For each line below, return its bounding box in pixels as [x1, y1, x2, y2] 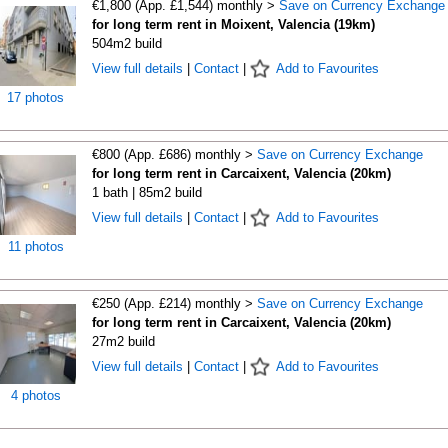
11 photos [7, 239, 64, 254]
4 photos [10, 388, 61, 403]
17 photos [7, 90, 64, 105]
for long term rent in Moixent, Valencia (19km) [91, 17, 375, 32]
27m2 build [91, 334, 155, 349]
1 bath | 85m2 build [91, 185, 202, 200]
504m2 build [91, 36, 162, 51]
